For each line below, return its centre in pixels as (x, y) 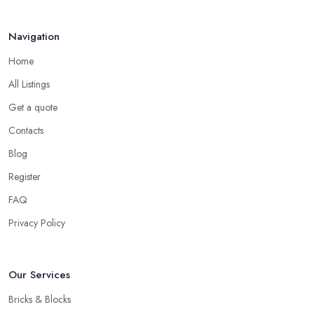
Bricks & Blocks (40, 300)
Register (25, 177)
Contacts (26, 131)
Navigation (34, 37)
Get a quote (33, 108)
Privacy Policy (37, 223)
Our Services (39, 275)
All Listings (29, 84)
